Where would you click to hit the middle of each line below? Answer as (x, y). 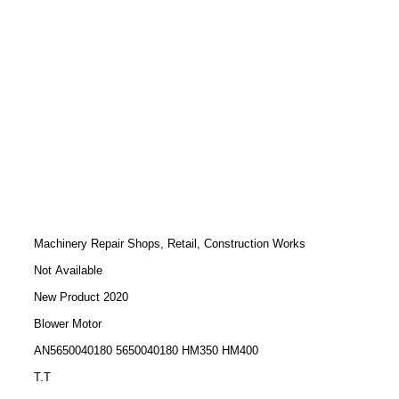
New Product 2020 (81, 297)
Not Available (68, 270)
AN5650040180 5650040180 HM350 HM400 (146, 350)
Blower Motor (68, 324)
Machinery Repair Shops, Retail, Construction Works (170, 244)
